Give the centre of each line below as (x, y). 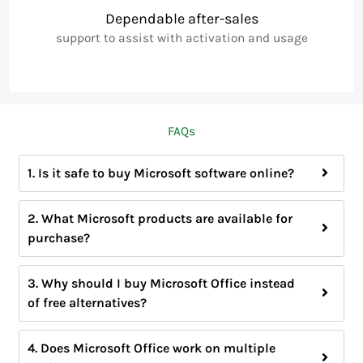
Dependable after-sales (181, 18)
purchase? (59, 237)
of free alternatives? (88, 302)
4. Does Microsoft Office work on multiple (152, 348)
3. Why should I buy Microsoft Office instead (162, 283)
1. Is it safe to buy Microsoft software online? (161, 173)
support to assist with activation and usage (181, 38)
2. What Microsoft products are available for (160, 218)
